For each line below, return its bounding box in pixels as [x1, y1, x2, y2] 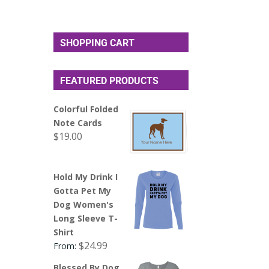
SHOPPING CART [60, 37, 135, 49]
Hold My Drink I [53, 171, 118, 183]
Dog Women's [53, 198, 114, 210]
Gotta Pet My [53, 184, 112, 196]
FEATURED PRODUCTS [60, 74, 159, 86]
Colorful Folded [53, 103, 119, 115]
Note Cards [53, 116, 103, 128]
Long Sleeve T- [53, 212, 118, 224]
